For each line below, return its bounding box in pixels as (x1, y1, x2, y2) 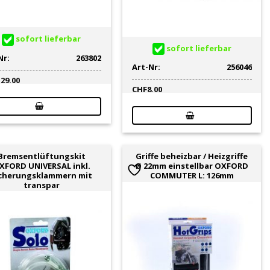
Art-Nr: (131, 61, 160, 73)
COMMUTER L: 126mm (149, 170, 234, 181)
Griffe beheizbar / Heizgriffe (136, 151, 248, 162)
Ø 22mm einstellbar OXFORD (135, 160, 249, 172)
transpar (23, 180, 60, 191)
